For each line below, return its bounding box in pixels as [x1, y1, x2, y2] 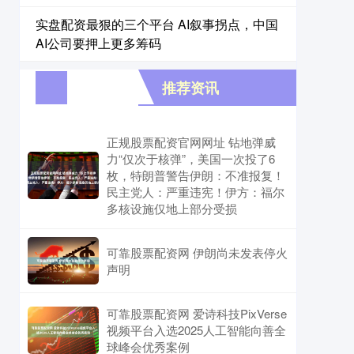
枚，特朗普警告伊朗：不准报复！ [107, 167, 284, 183]
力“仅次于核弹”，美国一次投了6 [107, 150, 275, 167]
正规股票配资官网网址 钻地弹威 [107, 134, 276, 150]
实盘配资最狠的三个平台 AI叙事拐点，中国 [36, 15, 278, 33]
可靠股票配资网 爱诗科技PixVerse [107, 305, 287, 322]
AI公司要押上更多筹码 [36, 34, 161, 52]
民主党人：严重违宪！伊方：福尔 [107, 183, 284, 200]
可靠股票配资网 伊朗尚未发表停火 [107, 244, 288, 261]
